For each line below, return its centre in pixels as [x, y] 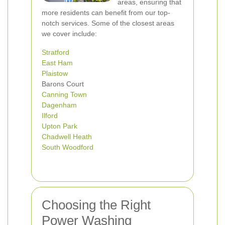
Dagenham [59, 105]
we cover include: [69, 34]
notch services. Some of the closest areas [108, 23]
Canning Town [64, 94]
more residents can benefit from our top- [106, 13]
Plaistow [55, 73]
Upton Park [60, 126]
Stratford [55, 52]
